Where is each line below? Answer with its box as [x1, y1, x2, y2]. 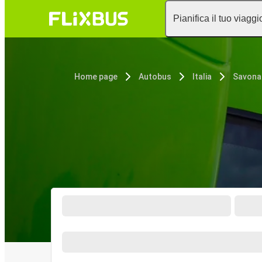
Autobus [139, 72, 171, 81]
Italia [192, 72, 212, 81]
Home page [74, 72, 118, 81]
